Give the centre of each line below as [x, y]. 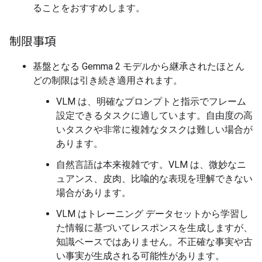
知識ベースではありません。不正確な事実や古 [154, 242]
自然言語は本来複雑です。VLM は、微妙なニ [151, 165]
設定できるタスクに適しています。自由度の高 [154, 116]
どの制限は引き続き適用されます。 [108, 80]
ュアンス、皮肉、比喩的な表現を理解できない [154, 179]
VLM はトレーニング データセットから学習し [152, 214]
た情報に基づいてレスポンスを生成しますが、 [154, 228]
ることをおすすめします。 [89, 8]
